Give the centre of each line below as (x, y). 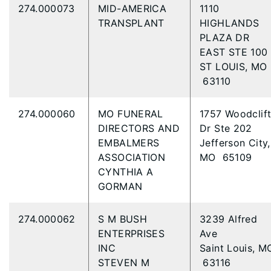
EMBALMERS (129, 143)
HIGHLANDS (230, 23)
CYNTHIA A (126, 172)
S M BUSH (123, 219)
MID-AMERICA (132, 8)
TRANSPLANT (133, 23)
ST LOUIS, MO (233, 67)
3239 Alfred (229, 219)
